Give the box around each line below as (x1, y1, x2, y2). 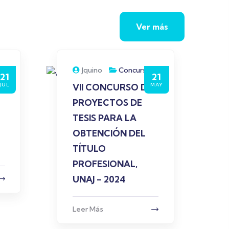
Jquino (81, 65, 102, 75)
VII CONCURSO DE (73, 82, 152, 93)
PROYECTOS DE (73, 97, 142, 108)
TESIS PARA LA (73, 112, 136, 123)
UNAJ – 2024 (73, 174, 126, 185)
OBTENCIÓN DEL (73, 128, 146, 139)
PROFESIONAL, (73, 158, 138, 169)
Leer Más (73, 204, 103, 214)
